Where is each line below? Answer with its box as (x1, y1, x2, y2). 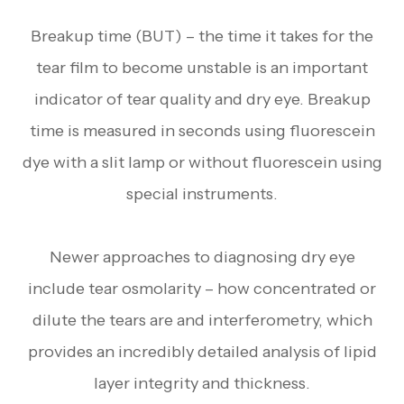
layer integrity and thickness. (94, 372, 310, 393)
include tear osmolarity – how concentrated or (28, 278, 376, 298)
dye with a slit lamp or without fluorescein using (22, 151, 382, 172)
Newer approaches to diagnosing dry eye (49, 246, 355, 267)
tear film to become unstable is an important (36, 57, 368, 78)
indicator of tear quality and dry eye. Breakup (33, 88, 371, 109)
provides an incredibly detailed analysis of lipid (27, 341, 377, 362)
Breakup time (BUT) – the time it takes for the (31, 25, 373, 46)
